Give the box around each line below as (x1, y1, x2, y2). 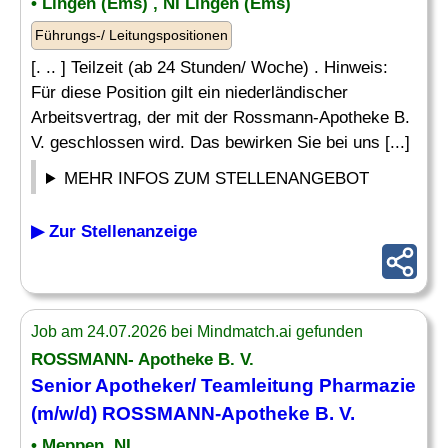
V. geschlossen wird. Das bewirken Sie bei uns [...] (31, 133, 410, 152)
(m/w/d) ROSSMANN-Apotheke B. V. (31, 403, 355, 424)
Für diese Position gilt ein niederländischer (31, 83, 348, 102)
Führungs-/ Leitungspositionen (35, 27, 228, 43)
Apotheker (95, 375, 191, 396)
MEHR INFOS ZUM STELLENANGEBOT (64, 169, 370, 188)
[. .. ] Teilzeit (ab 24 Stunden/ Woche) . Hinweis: (31, 58, 388, 77)
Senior (31, 375, 95, 396)
